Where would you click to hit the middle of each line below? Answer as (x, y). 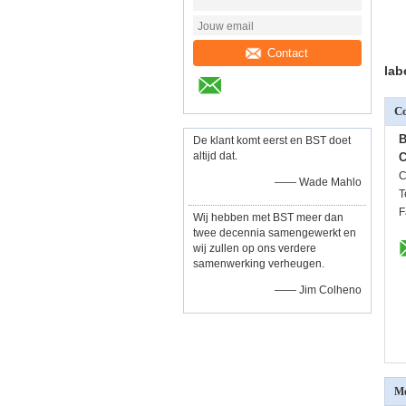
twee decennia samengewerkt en (275, 233)
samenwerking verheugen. (259, 264)
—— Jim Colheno (318, 290)
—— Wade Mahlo (318, 182)
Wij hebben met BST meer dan (268, 217)
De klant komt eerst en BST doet (272, 140)
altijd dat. (215, 156)
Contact (288, 53)
